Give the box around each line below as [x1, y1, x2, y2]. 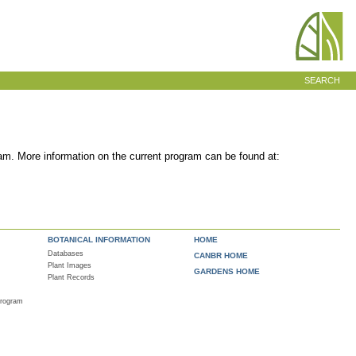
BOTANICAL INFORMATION [48, 234, 150, 244]
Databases [48, 249, 83, 257]
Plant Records [48, 273, 95, 281]
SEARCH [304, 75, 340, 85]
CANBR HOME [194, 250, 248, 260]
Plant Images [48, 261, 91, 269]
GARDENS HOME [194, 266, 260, 276]
